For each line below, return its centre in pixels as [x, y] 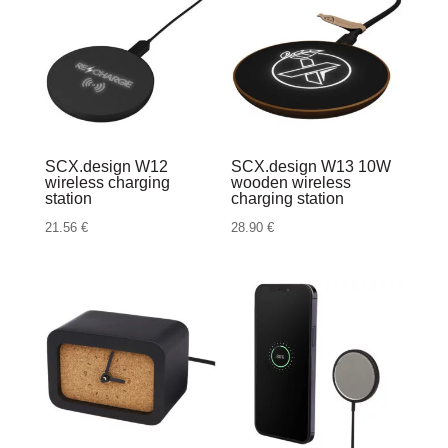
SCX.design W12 [106, 167]
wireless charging [107, 183]
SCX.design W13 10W [311, 167]
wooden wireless [291, 183]
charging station [288, 199]
